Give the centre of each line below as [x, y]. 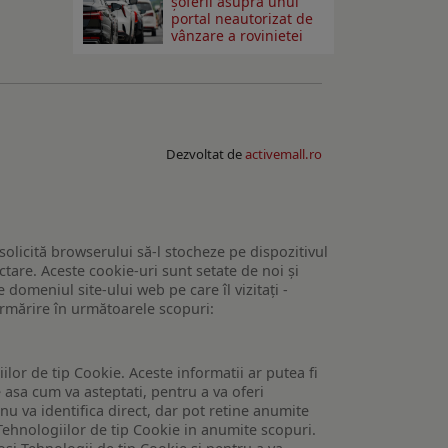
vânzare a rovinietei [237, 36]
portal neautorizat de [242, 19]
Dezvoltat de [205, 154]
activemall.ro [283, 154]
